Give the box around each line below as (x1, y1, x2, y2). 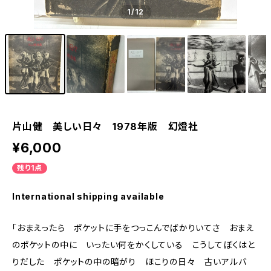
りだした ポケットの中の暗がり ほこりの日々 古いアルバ (12, 256, 247, 267)
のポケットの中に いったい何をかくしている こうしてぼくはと (12, 240, 256, 250)
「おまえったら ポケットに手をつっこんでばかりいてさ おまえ (12, 223, 255, 233)
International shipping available (12, 191, 165, 201)
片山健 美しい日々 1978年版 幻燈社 (12, 120, 198, 132)
